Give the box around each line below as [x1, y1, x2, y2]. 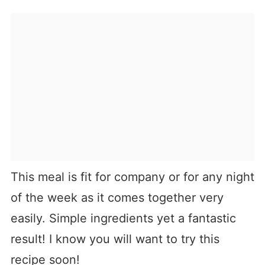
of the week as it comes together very [10, 190, 224, 205]
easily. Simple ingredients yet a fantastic [10, 211, 236, 226]
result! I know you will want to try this [10, 232, 219, 247]
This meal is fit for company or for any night [10, 170, 254, 185]
